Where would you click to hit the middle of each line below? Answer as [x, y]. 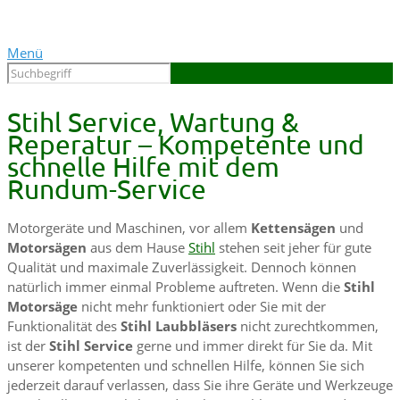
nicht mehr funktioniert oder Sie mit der [202, 307]
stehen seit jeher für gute [293, 248]
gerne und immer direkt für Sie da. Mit [253, 346]
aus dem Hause [137, 248]
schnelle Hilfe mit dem [143, 167]
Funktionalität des [64, 326]
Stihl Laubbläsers [179, 326]
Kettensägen [293, 228]
